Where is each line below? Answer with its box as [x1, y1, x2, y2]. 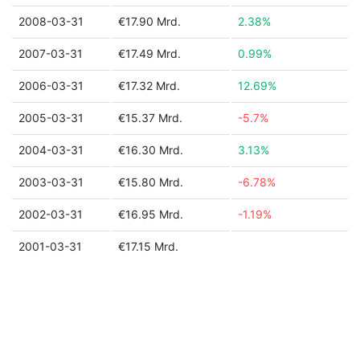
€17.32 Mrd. [118, 79, 180, 92]
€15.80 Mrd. [118, 175, 183, 189]
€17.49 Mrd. [118, 47, 181, 60]
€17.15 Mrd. [118, 239, 178, 253]
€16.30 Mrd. [118, 143, 183, 157]
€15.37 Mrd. [118, 111, 182, 125]
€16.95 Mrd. [118, 207, 183, 221]
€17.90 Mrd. [118, 14, 181, 28]
